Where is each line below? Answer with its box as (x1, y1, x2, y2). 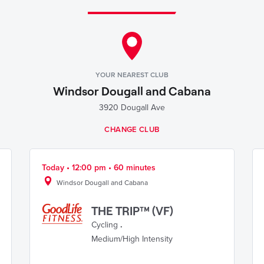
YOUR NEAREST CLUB (95, 71, 169, 79)
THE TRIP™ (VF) (91, 203, 173, 217)
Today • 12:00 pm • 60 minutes (42, 163, 156, 173)
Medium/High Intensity (91, 234, 173, 244)
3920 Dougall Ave (99, 103, 165, 113)
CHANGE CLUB (104, 125, 160, 134)
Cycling (91, 220, 118, 230)
